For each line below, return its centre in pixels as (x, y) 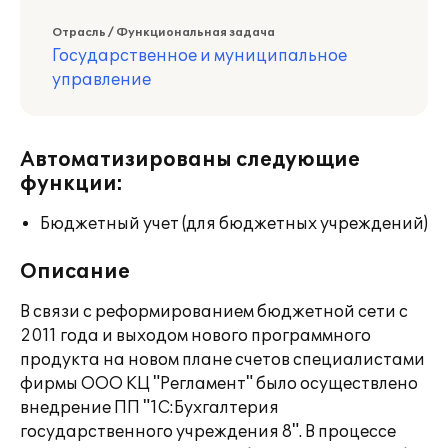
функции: (71, 184)
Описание (75, 272)
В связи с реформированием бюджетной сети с (214, 312)
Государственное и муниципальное (199, 56)
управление (101, 80)
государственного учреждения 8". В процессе (208, 432)
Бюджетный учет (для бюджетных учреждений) (234, 224)
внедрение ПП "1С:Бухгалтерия (149, 408)
